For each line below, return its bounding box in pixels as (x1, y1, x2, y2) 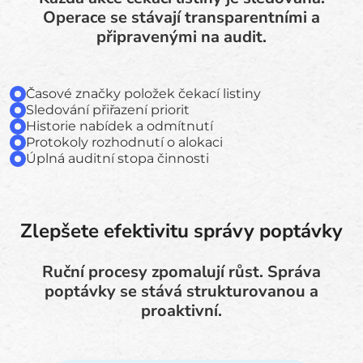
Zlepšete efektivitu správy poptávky (20, 218, 343, 244)
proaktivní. (141, 300, 222, 322)
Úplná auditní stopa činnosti (26, 151, 209, 166)
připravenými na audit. (96, 26, 267, 48)
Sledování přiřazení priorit (26, 102, 190, 117)
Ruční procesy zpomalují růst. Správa (42, 261, 321, 283)
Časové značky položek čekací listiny (26, 86, 261, 101)
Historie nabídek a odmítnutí (26, 118, 213, 134)
